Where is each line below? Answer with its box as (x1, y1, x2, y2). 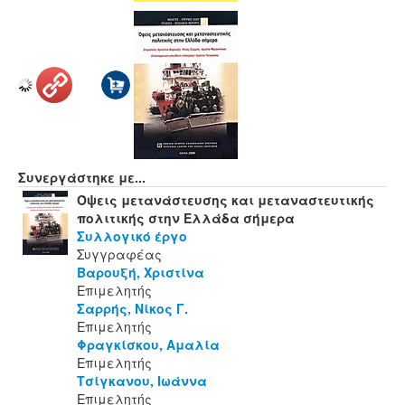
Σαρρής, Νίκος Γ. (77, 299, 188, 318)
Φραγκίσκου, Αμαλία (77, 335, 220, 354)
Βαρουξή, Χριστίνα (77, 263, 204, 282)
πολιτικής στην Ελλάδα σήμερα (77, 209, 295, 228)
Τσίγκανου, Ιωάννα (77, 372, 207, 391)
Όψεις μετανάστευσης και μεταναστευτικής (77, 191, 374, 210)
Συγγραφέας (77, 245, 162, 264)
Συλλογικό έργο (77, 227, 187, 246)
